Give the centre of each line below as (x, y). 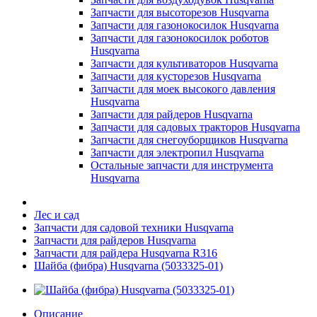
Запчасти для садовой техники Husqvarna (134, 227)
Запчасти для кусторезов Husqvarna (176, 76)
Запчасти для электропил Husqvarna (177, 152)
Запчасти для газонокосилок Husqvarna (185, 25)
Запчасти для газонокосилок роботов (180, 38)
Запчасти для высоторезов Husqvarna (180, 12)
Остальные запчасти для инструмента (182, 165)
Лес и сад (57, 215)
